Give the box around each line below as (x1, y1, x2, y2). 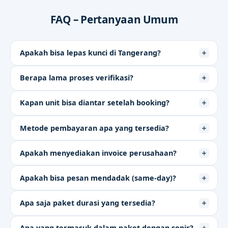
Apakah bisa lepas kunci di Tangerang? (19, 47, 161, 58)
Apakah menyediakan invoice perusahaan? (19, 148, 177, 158)
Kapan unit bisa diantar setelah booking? (19, 98, 169, 108)
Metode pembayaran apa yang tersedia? (19, 123, 169, 133)
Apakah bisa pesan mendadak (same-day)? (19, 173, 176, 183)
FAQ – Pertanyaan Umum (50, 12, 178, 27)
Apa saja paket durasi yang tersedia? (19, 198, 155, 208)
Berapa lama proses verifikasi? (19, 73, 133, 83)
